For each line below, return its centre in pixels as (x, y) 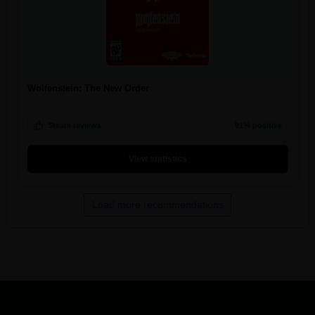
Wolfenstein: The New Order (88, 88)
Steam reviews (74, 125)
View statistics (157, 159)
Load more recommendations (157, 205)
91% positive (258, 125)
